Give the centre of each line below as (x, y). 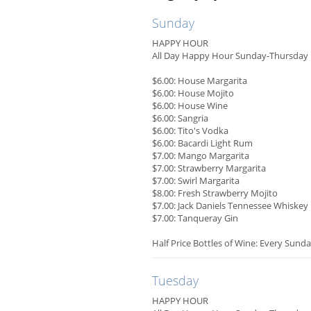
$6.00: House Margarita (200, 81)
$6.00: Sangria (180, 118)
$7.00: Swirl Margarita (196, 181)
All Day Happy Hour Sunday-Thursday (230, 56)
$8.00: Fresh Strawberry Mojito (215, 193)
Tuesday (175, 281)
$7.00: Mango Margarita (201, 156)
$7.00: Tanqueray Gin (195, 218)
